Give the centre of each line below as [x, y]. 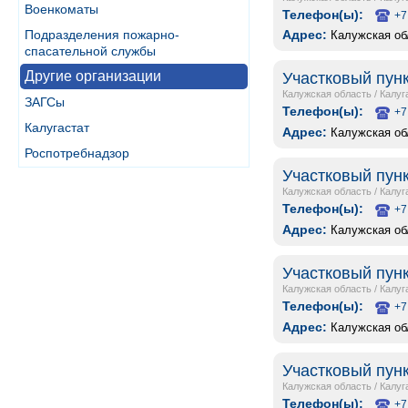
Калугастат [57, 127]
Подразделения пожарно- [102, 35]
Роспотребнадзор [77, 153]
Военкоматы [61, 9]
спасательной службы [90, 51]
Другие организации [93, 76]
